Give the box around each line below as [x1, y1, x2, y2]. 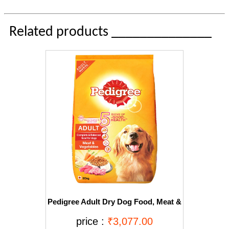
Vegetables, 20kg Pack [75, 206, 154, 215]
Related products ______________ [9, 25, 212, 39]
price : [76, 216, 107, 227]
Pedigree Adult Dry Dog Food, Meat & [48, 197, 181, 207]
